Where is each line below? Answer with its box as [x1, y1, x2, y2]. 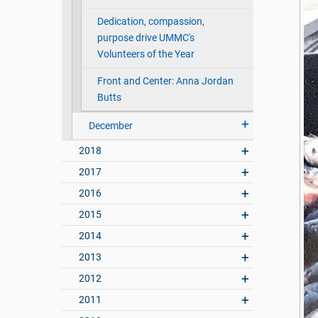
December [88, 120, 133, 133]
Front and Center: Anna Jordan [97, 75, 234, 88]
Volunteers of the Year [97, 48, 194, 61]
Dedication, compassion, [97, 16, 204, 28]
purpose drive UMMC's [97, 32, 194, 45]
